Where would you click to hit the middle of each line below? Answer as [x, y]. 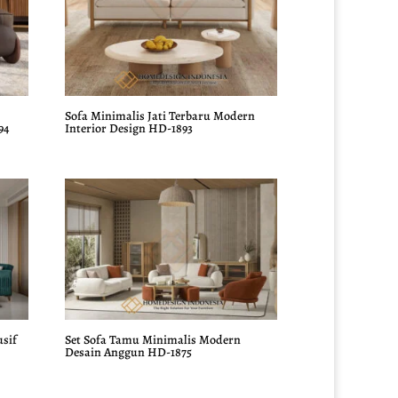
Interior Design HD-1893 [129, 129]
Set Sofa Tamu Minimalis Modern [153, 339]
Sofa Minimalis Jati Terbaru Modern [160, 116]
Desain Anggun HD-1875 [129, 352]
